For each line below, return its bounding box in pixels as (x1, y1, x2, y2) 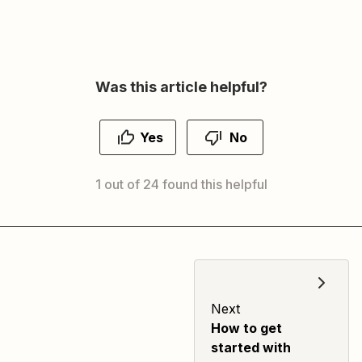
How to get (211, 320, 282, 336)
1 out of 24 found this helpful (95, 176, 267, 192)
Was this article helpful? (95, 78, 267, 95)
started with (211, 339, 291, 356)
